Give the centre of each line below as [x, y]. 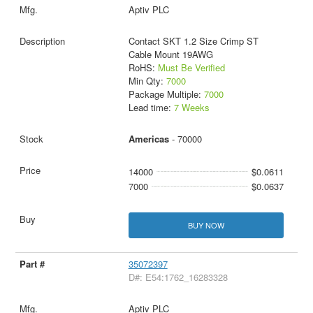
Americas [148, 139]
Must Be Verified [191, 68]
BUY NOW [206, 225]
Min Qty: [147, 81]
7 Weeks [191, 108]
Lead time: [151, 108]
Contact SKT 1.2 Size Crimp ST [193, 41]
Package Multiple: [166, 94]
